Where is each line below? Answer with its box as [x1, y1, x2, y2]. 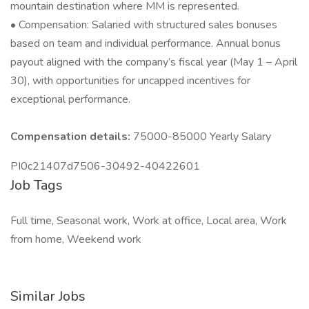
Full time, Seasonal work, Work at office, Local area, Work [10, 213, 287, 228]
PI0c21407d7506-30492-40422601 [10, 159, 200, 174]
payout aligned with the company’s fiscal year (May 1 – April [10, 54, 297, 70]
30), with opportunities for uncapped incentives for [10, 73, 250, 88]
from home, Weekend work [10, 232, 141, 247]
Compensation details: [10, 129, 133, 144]
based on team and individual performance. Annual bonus [10, 36, 281, 51]
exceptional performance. [10, 92, 130, 107]
